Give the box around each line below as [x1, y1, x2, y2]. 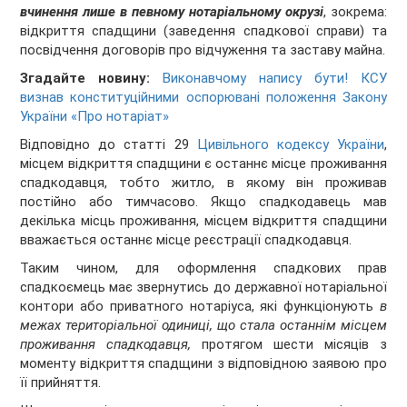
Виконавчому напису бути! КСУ [163, 70, 387, 87]
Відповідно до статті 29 [20, 136, 197, 154]
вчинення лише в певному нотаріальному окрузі [20, 4, 323, 21]
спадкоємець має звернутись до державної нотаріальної [20, 279, 387, 296]
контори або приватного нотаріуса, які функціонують [20, 298, 380, 315]
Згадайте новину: [20, 70, 164, 87]
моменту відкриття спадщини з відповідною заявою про [20, 355, 387, 372]
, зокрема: [323, 4, 387, 21]
